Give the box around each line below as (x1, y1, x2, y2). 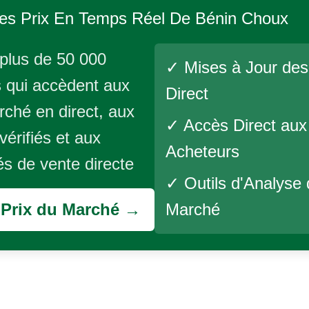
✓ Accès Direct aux (166, 116, 307, 134)
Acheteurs (166, 142, 239, 161)
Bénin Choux (195, 9, 288, 28)
